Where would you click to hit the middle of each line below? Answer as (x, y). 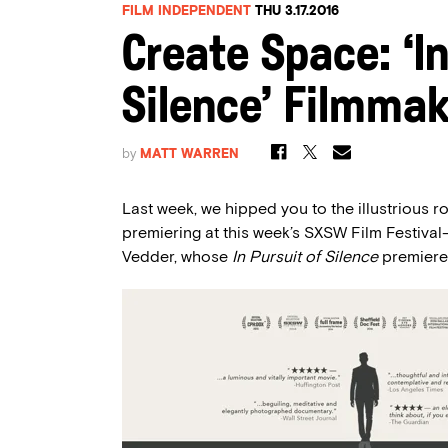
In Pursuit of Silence (307, 256)
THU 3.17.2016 (297, 10)
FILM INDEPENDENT (186, 10)
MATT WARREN (189, 153)
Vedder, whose (177, 256)
